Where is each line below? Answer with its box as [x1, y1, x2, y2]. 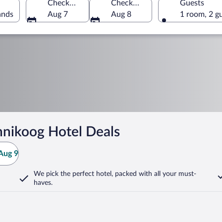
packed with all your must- [113, 170, 196, 177]
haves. [34, 179, 53, 186]
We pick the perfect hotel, [34, 170, 113, 177]
